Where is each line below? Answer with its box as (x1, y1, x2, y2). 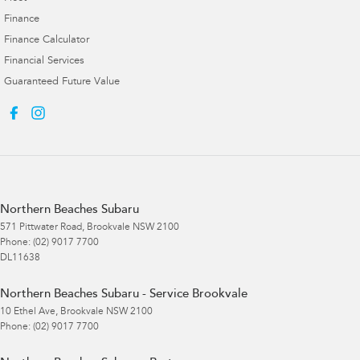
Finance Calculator (4, 35, 89, 46)
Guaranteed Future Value (4, 76, 120, 88)
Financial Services (4, 55, 84, 67)
